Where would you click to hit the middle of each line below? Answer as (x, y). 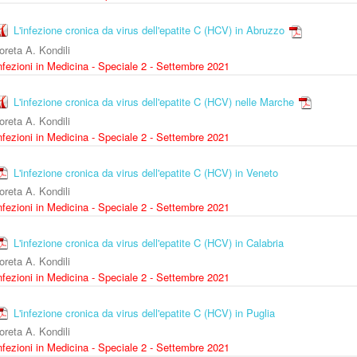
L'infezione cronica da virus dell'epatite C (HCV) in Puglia (144, 313)
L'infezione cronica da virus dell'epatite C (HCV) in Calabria (149, 243)
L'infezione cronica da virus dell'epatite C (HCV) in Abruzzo (149, 30)
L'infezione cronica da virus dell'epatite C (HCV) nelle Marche (154, 101)
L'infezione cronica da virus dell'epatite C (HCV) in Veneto (146, 173)
